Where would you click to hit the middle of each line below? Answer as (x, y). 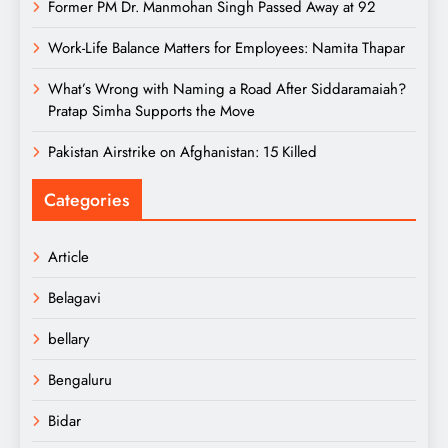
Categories (87, 199)
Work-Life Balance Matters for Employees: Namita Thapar (226, 47)
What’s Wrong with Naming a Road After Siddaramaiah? (227, 88)
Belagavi (74, 297)
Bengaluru (80, 379)
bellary (69, 338)
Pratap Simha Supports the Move (151, 110)
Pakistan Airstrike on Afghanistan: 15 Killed (182, 151)
